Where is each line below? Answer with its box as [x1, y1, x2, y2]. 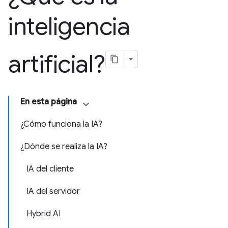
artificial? [8, 49, 105, 79]
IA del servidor [26, 186, 80, 196]
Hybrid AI [26, 209, 61, 219]
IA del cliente [26, 164, 74, 174]
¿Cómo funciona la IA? [20, 119, 102, 129]
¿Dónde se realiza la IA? [20, 141, 107, 152]
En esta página [20, 97, 77, 107]
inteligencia [8, 11, 130, 42]
